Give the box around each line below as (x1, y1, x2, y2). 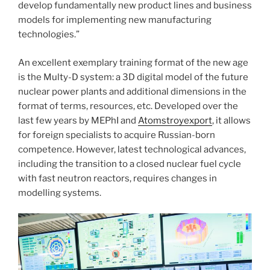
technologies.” (18, 29, 80, 40)
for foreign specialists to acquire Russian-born (18, 129, 215, 140)
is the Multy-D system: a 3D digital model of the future (18, 71, 248, 83)
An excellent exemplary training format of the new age (18, 57, 248, 68)
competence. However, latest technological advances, (18, 143, 246, 155)
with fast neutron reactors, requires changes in (18, 172, 217, 184)
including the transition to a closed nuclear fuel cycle (18, 158, 241, 169)
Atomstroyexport (138, 115, 212, 126)
